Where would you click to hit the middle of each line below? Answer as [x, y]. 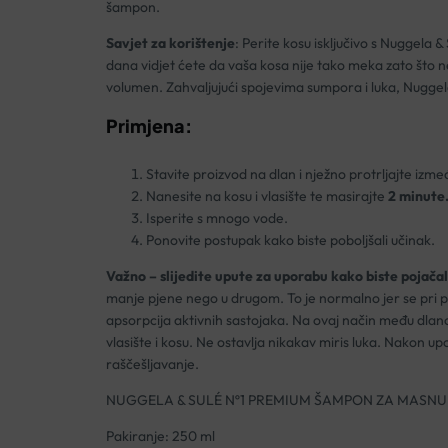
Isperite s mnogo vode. [216, 218]
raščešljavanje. [152, 364]
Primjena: [148, 126]
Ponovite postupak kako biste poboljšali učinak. [290, 240]
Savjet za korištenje [170, 43]
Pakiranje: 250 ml [160, 436]
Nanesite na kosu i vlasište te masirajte [265, 196]
